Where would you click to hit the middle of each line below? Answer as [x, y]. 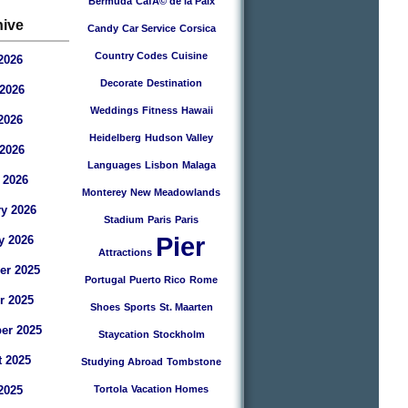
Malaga [199, 165]
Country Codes [131, 56]
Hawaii [197, 110]
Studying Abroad [122, 362]
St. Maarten [186, 307]
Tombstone [194, 362]
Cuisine [189, 56]
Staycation [123, 334]
